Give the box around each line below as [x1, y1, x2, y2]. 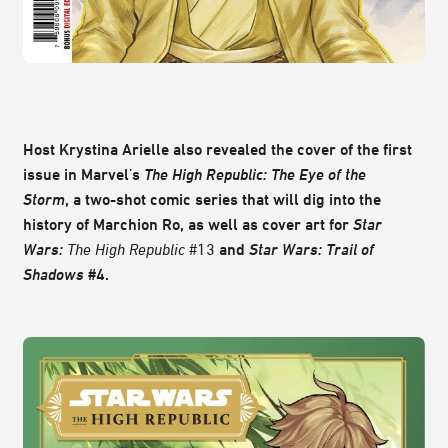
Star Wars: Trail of [249, 239, 374, 258]
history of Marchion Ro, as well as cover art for [23, 214, 353, 233]
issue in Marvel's [23, 164, 144, 183]
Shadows [23, 264, 84, 283]
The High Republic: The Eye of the [144, 164, 366, 183]
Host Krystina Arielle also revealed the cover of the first [23, 139, 412, 158]
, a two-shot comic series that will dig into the [65, 189, 381, 208]
